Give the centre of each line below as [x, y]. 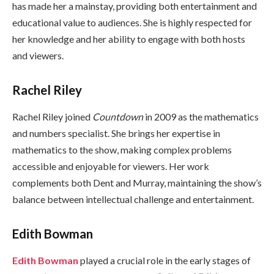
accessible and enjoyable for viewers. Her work [111, 166]
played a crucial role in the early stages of [165, 261]
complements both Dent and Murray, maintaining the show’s [137, 183]
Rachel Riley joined [52, 117]
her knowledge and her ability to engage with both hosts [129, 39]
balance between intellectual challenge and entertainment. [133, 199]
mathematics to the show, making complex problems [122, 150]
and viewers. [38, 56]
